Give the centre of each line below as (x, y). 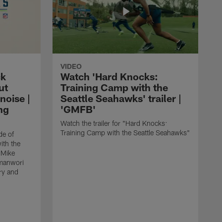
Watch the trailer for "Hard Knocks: (114, 123)
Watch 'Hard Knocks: (109, 76)
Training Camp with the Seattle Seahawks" (125, 132)
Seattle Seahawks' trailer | (121, 98)
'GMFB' (78, 109)
